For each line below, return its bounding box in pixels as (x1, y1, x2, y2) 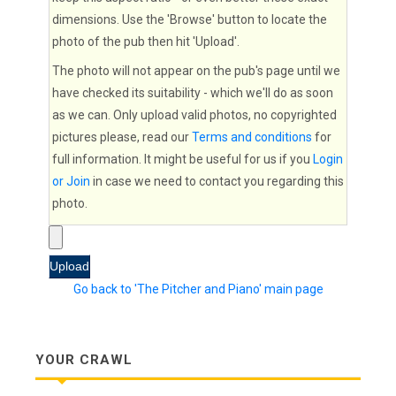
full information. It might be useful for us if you (52, 152, 313, 166)
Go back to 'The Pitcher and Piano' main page (72, 282, 324, 296)
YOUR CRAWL (35, 352, 133, 368)
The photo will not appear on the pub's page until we (52, 64, 340, 78)
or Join (52, 174, 90, 188)
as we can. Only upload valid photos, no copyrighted (52, 108, 337, 122)
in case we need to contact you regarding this (90, 174, 344, 188)
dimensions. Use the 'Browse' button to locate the (52, 12, 327, 27)
